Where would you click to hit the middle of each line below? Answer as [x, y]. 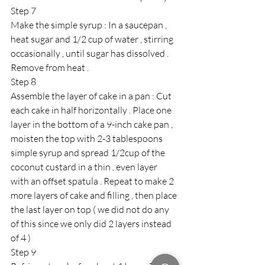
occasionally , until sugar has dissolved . [91, 54]
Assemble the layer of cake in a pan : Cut [92, 96]
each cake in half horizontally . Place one [92, 110]
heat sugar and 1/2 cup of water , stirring [93, 39]
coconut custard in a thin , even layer [85, 167]
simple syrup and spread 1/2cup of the [89, 153]
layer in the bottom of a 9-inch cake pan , [93, 125]
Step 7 [24, 11]
